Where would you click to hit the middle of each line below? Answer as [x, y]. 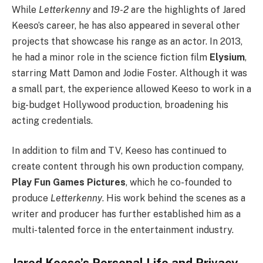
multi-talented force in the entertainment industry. [123, 230]
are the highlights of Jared [187, 9]
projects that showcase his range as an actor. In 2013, [127, 41]
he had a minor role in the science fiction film [111, 57]
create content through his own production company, [128, 167]
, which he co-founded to [179, 183]
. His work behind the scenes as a [174, 198]
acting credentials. [52, 120]
